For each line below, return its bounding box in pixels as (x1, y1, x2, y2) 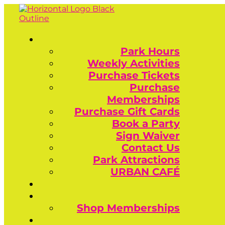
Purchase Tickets (88, 69, 180, 81)
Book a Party (112, 118, 180, 130)
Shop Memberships (77, 202, 180, 214)
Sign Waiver (116, 130, 180, 142)
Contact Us (122, 142, 180, 154)
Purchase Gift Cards (74, 105, 180, 118)
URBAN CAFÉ (110, 166, 180, 178)
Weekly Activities (87, 57, 180, 69)
